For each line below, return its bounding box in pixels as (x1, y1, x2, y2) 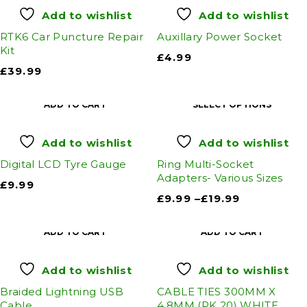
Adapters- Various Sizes (157, 171, 283, 185)
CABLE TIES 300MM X (157, 285, 276, 299)
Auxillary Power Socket (157, 30, 282, 44)
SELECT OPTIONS (193, 99, 271, 110)
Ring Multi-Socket (157, 158, 254, 171)
